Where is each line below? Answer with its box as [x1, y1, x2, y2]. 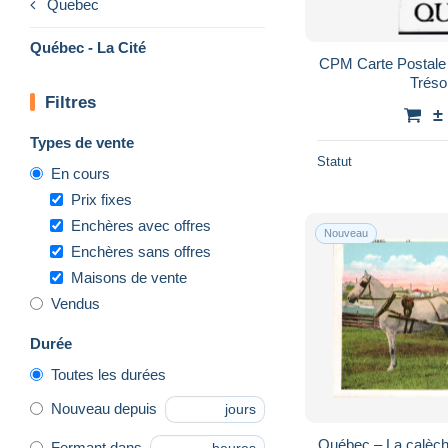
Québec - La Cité [30, 38, 146, 56]
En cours [51, 164, 110, 182]
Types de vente [30, 133, 134, 151]
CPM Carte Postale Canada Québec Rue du [318, 54, 357, 72]
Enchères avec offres [71, 216, 211, 234]
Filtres [45, 92, 96, 112]
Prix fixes [71, 190, 132, 208]
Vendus [51, 294, 100, 312]
